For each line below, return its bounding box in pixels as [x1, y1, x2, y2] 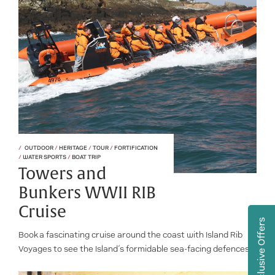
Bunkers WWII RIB [18, 183, 156, 203]
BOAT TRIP [71, 153, 101, 160]
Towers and [18, 164, 106, 184]
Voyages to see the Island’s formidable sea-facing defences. [18, 244, 252, 254]
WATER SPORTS [21, 153, 68, 160]
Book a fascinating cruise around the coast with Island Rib [18, 230, 242, 239]
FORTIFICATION [113, 144, 158, 151]
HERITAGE [58, 144, 88, 151]
